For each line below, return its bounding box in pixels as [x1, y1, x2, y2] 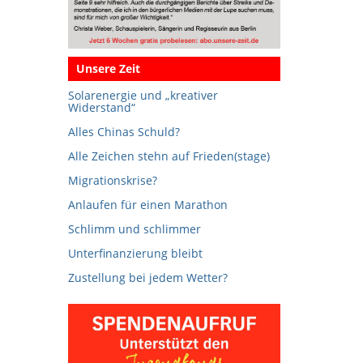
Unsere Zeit [75, 61, 140, 77]
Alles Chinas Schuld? [67, 124, 180, 140]
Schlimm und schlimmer [67, 221, 201, 237]
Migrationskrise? [67, 173, 157, 189]
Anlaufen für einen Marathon [67, 197, 228, 213]
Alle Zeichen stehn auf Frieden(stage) [67, 148, 270, 164]
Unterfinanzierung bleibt [67, 246, 203, 262]
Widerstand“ [67, 100, 135, 116]
